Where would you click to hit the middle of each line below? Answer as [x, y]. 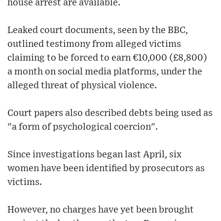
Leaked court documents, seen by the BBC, [98, 31]
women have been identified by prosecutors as [106, 169]
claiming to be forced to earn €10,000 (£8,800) [107, 58]
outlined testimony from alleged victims [94, 44]
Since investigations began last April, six [94, 155]
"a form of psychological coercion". [83, 127]
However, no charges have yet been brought [101, 210]
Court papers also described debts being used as [110, 113]
